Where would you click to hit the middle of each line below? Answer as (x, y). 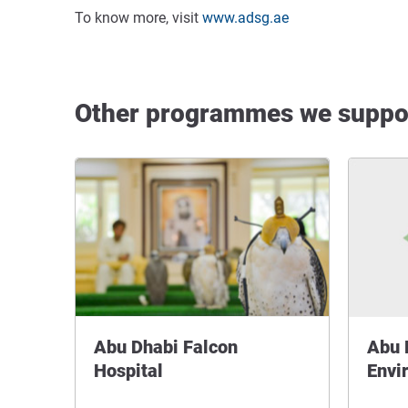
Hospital (128, 371)
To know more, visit (138, 18)
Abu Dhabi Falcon (166, 347)
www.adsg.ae (245, 18)
